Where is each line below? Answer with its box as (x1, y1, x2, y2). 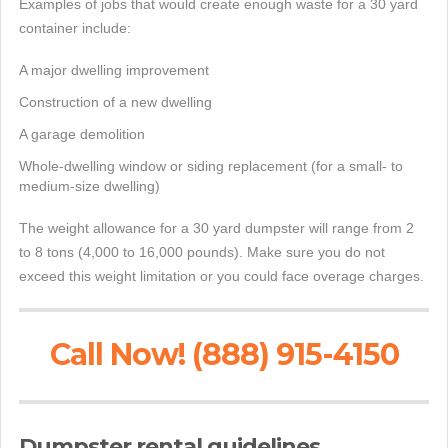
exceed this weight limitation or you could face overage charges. (19, 268, 424, 284)
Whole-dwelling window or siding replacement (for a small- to (19, 158, 403, 174)
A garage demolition (19, 126, 145, 142)
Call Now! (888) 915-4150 (49, 336, 399, 373)
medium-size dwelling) (19, 178, 160, 194)
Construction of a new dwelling (19, 94, 212, 110)
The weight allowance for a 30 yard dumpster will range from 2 (19, 220, 414, 236)
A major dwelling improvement (19, 62, 209, 78)
